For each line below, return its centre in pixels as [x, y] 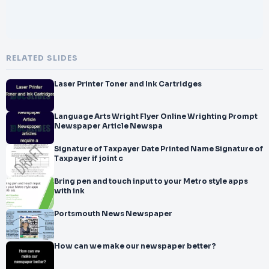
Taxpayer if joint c [89, 159]
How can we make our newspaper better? [135, 246]
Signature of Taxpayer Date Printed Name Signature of [107, 149]
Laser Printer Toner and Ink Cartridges [128, 84]
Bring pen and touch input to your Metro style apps [151, 181]
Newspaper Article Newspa [108, 126]
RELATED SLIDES [42, 58]
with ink [69, 191]
